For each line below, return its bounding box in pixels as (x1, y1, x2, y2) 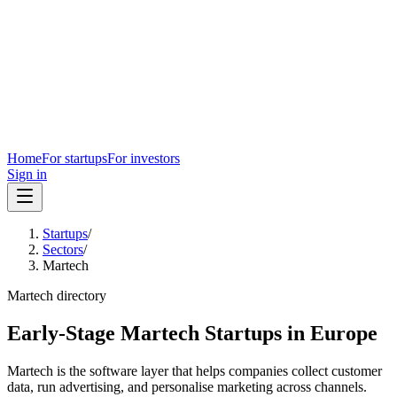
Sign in (7, 167, 47, 182)
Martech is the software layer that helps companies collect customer (7, 362, 382, 378)
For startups (42, 151, 107, 166)
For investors (107, 151, 180, 166)
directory (53, 288, 106, 303)
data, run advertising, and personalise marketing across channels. (7, 378, 367, 394)
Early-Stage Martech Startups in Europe (7, 321, 378, 345)
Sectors (43, 242, 83, 257)
